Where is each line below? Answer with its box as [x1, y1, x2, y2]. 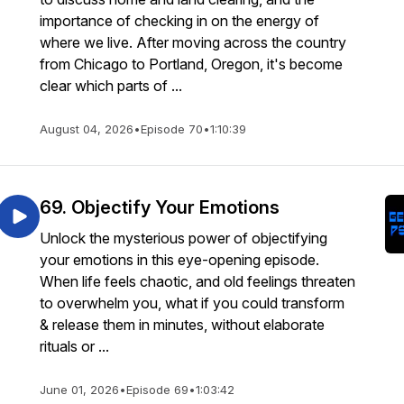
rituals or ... [40, 337, 109, 355]
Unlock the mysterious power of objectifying [40, 229, 327, 247]
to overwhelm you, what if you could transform [40, 294, 344, 312]
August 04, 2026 [40, 122, 133, 136]
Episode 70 [141, 122, 203, 136]
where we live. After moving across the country [40, 33, 346, 51]
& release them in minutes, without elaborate [40, 316, 325, 334]
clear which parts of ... [40, 77, 182, 95]
